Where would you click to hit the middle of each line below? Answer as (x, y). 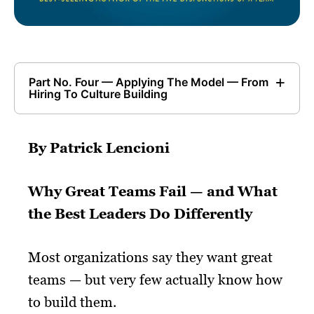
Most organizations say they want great (150, 257)
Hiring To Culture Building (98, 94)
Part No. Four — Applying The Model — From (149, 82)
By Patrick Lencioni (99, 148)
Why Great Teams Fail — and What (153, 191)
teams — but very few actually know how (155, 279)
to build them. (72, 302)
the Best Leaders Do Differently (140, 213)
